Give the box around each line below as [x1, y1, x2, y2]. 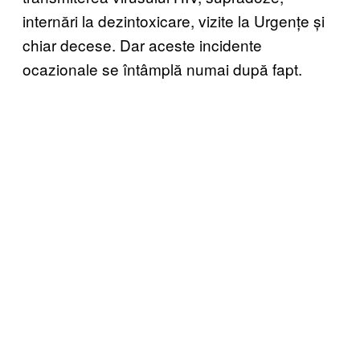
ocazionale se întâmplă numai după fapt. [22, 57, 302, 80]
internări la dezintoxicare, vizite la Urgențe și [22, 9, 325, 31]
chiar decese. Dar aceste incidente [22, 33, 262, 55]
